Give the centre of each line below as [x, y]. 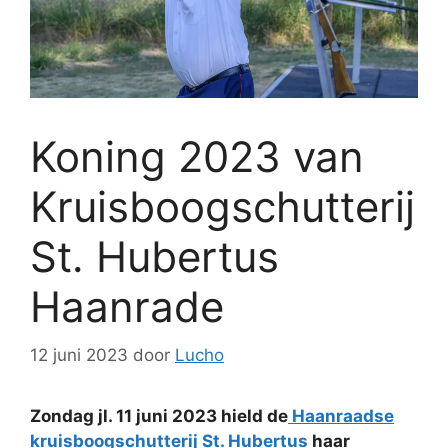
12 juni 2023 [79, 355]
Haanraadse [341, 416]
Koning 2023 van [197, 156]
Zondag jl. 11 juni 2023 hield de [159, 416]
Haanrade [127, 306]
